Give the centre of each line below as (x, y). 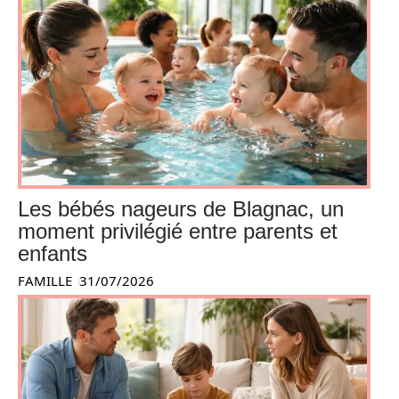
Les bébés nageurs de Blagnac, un (181, 209)
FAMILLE (45, 281)
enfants (53, 254)
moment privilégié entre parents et (178, 232)
